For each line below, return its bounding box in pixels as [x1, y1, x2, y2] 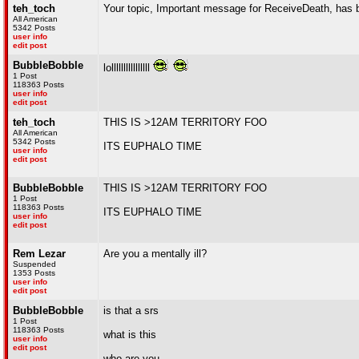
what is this [103, 329, 156, 341]
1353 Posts [13, 268, 55, 277]
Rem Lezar [13, 248, 66, 260]
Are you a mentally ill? [103, 248, 207, 260]
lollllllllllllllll [103, 62, 153, 74]
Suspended [13, 260, 56, 268]
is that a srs [103, 305, 159, 317]
